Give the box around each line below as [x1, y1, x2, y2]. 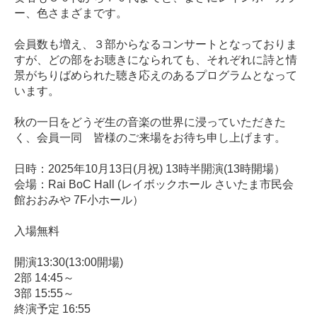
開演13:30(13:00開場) [14, 255, 123, 268]
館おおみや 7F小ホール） [14, 193, 144, 206]
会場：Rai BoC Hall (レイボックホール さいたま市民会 [14, 178, 294, 190]
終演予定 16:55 [14, 302, 91, 315]
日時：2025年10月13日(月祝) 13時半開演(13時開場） [14, 162, 285, 175]
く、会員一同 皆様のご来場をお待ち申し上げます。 [14, 131, 286, 144]
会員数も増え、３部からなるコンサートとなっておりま [14, 38, 297, 50]
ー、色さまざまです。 [14, 6, 127, 19]
